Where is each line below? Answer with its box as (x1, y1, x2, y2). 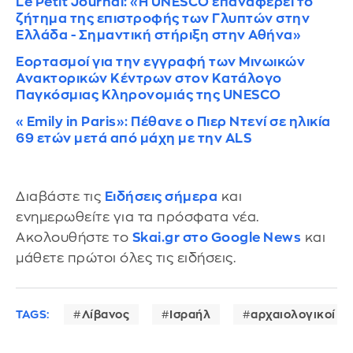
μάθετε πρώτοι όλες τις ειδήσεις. (16, 251, 236, 266)
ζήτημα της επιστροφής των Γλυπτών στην (16, 11, 310, 25)
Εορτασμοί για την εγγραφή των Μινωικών (16, 54, 305, 69)
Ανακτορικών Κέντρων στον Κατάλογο (16, 71, 282, 85)
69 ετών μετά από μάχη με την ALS (16, 131, 251, 145)
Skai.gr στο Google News (132, 231, 301, 245)
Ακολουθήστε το (16, 231, 132, 245)
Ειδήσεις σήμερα (104, 190, 217, 204)
